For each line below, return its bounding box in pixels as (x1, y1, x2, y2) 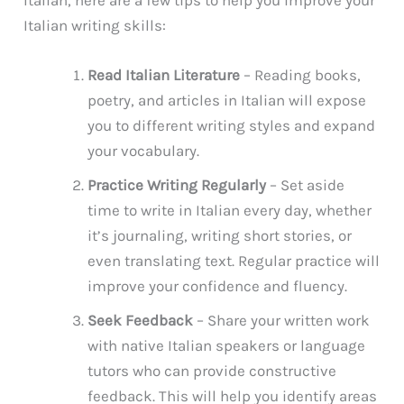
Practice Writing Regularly (87, 176, 267, 195)
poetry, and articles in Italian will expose (87, 91, 367, 110)
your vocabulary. (87, 142, 200, 161)
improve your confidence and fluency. (87, 277, 348, 296)
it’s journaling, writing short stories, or (87, 226, 353, 245)
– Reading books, (240, 66, 362, 85)
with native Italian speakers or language (87, 336, 366, 355)
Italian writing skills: (23, 16, 167, 35)
